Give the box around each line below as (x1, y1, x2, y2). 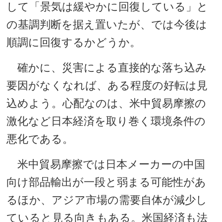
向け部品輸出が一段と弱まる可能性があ (6, 176, 207, 188)
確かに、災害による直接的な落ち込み (6, 61, 207, 74)
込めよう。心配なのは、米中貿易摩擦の (6, 97, 207, 110)
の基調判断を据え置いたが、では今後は (6, 18, 208, 31)
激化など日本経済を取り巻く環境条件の (6, 115, 206, 127)
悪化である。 (6, 133, 74, 145)
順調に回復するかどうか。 (6, 36, 141, 49)
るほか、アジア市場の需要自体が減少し (6, 194, 208, 206)
